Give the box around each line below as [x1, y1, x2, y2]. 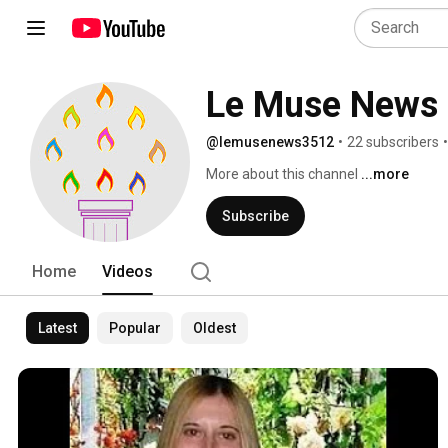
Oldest [193, 320, 236, 336]
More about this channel [206, 166, 358, 182]
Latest [38, 320, 77, 336]
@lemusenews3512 [206, 134, 334, 150]
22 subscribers [347, 134, 439, 150]
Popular [109, 320, 161, 336]
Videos [102, 262, 153, 281]
